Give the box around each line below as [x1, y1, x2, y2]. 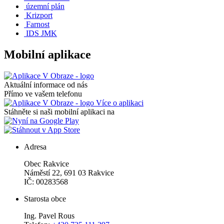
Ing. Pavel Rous [24, 211, 74, 220]
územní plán [26, 1, 64, 10]
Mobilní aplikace [4, 47, 91, 61]
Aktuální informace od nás [4, 80, 87, 89]
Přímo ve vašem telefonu [4, 89, 82, 98]
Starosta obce [24, 194, 66, 203]
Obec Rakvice [24, 159, 69, 168]
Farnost [26, 19, 49, 28]
